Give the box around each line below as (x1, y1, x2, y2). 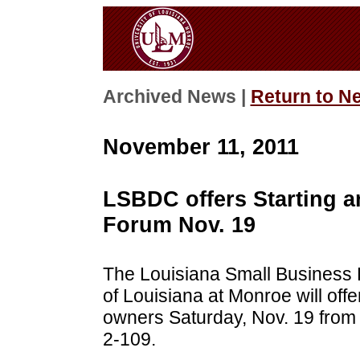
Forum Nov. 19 (102, 211, 256, 237)
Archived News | (102, 87, 251, 108)
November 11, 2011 (102, 133, 299, 159)
